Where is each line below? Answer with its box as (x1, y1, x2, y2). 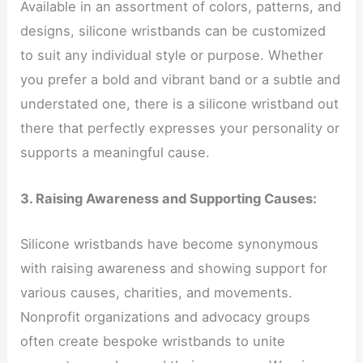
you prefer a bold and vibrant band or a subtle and (20, 71, 341, 88)
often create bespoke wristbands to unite (20, 332, 286, 349)
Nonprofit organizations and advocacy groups (20, 308, 311, 325)
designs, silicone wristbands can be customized (20, 23, 327, 40)
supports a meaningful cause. (20, 144, 211, 161)
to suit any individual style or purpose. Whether (20, 47, 324, 64)
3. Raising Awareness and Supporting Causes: (20, 190, 318, 207)
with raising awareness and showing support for (20, 259, 328, 276)
